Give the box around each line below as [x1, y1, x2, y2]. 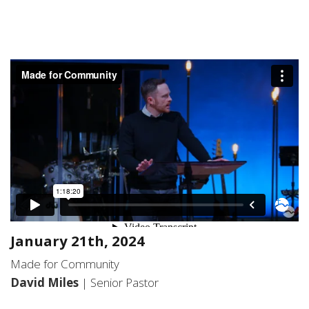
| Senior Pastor [81, 274, 159, 290]
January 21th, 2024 [10, 230, 145, 250]
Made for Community [10, 255, 119, 272]
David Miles [10, 274, 81, 290]
